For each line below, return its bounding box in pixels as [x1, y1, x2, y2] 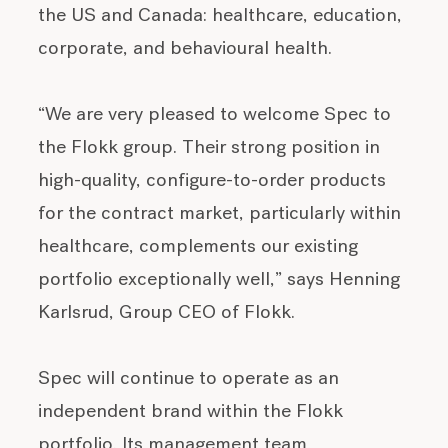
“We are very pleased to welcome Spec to [38, 105, 392, 125]
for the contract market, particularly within [38, 204, 402, 224]
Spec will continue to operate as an [38, 369, 340, 389]
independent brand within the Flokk [38, 402, 344, 422]
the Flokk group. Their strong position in [38, 138, 381, 158]
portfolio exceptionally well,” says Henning [38, 270, 401, 290]
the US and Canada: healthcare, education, [38, 6, 403, 26]
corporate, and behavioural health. [38, 39, 333, 59]
